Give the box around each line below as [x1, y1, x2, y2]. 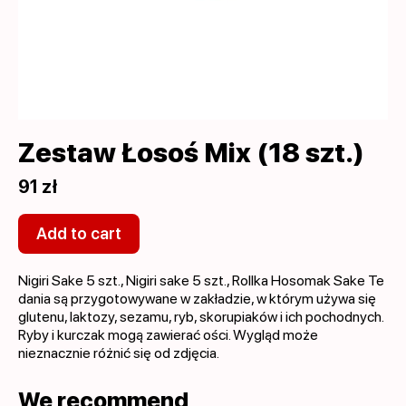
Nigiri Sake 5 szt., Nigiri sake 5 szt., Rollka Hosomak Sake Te [18, 272, 384, 289]
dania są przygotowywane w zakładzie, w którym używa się [18, 290, 376, 307]
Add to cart [36, 224, 121, 243]
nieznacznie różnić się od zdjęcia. [18, 344, 219, 362]
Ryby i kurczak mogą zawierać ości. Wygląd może [18, 326, 318, 343]
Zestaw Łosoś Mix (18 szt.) [18, 136, 364, 169]
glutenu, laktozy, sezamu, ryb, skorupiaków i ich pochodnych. [18, 308, 383, 325]
